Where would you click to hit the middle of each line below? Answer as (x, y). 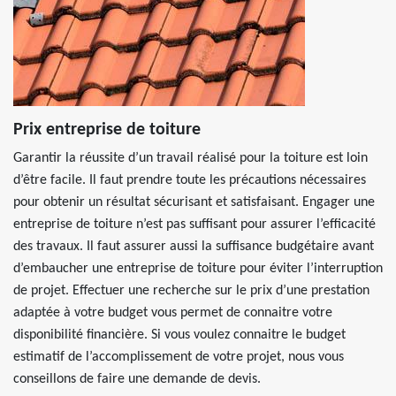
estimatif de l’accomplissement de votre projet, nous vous (179, 357)
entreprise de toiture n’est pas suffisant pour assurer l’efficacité (194, 225)
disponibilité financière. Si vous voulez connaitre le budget (179, 335)
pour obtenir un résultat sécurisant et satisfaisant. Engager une (194, 202)
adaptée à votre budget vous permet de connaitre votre (173, 313)
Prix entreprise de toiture (107, 130)
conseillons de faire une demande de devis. (137, 379)
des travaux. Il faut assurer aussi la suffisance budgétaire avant (194, 247)
